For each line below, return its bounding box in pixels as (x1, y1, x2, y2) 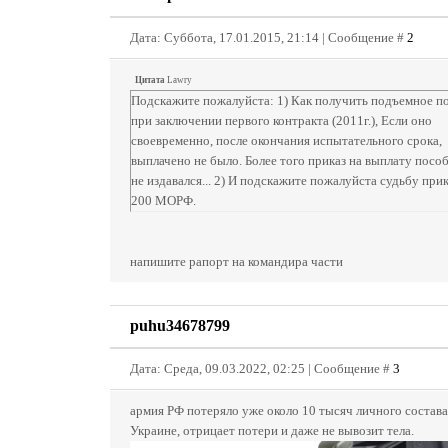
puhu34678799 (130, 317, 230, 334)
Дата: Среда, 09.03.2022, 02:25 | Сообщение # (130, 361, 393, 376)
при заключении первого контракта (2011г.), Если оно (131, 113, 432, 128)
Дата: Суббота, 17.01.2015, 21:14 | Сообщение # (130, 30, 407, 45)
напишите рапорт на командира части (130, 254, 343, 269)
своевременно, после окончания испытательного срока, (131, 133, 442, 148)
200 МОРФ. (131, 193, 196, 208)
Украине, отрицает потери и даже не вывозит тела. (130, 423, 414, 438)
